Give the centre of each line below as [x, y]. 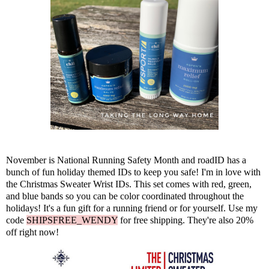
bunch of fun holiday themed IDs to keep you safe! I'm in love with [133, 172]
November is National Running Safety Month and [102, 160]
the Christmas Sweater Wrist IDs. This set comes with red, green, [129, 184]
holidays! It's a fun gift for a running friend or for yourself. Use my [132, 208]
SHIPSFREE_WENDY [72, 220]
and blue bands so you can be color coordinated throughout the [125, 196]
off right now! [32, 232]
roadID [211, 160]
